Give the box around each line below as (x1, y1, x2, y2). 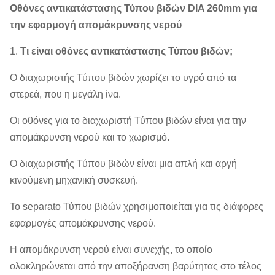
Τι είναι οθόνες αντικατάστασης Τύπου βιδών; (20, 46, 233, 56)
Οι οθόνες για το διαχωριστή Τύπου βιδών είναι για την (10, 115, 246, 126)
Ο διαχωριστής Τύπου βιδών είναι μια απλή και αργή (10, 158, 237, 169)
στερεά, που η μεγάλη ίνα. (10, 89, 121, 99)
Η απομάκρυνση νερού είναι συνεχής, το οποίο (10, 244, 212, 255)
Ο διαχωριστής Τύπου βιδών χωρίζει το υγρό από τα (10, 72, 236, 83)
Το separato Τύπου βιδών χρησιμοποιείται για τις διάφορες (10, 201, 263, 212)
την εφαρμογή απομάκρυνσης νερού (10, 20, 182, 30)
